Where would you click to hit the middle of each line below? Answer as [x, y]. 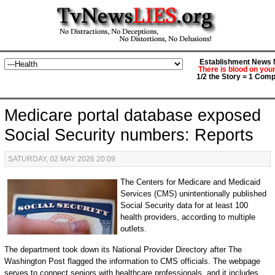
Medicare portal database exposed [132, 115]
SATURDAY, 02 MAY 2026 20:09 [61, 159]
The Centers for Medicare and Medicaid [190, 182]
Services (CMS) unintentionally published [193, 194]
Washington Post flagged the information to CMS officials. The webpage [132, 261]
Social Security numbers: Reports [129, 135]
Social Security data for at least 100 [184, 205]
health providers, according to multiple [188, 217]
